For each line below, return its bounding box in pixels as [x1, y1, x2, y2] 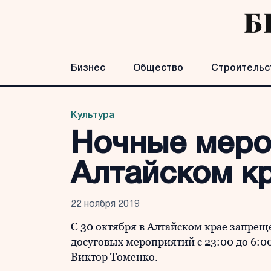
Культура [71, 111, 114, 120]
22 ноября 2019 [71, 200, 140, 209]
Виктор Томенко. [71, 250, 158, 263]
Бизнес [71, 64, 105, 73]
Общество [133, 64, 183, 73]
